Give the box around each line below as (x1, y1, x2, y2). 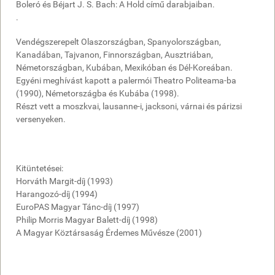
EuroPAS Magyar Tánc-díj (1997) (16, 201, 139, 212)
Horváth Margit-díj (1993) (16, 176, 113, 186)
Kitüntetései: (16, 163, 63, 173)
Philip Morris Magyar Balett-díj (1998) (16, 214, 158, 225)
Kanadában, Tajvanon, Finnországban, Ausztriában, (16, 49, 213, 60)
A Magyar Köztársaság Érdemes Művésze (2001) (16, 227, 202, 238)
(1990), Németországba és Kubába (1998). (16, 88, 179, 98)
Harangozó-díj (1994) (16, 188, 98, 199)
